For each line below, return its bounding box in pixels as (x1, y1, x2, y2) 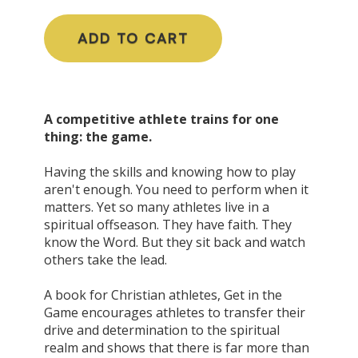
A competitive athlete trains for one (44, 109, 279, 128)
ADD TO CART (78, 28, 189, 48)
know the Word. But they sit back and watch (44, 233, 305, 251)
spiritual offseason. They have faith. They (44, 215, 292, 233)
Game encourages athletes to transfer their (44, 303, 305, 321)
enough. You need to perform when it (80, 180, 308, 198)
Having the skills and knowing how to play (44, 162, 296, 181)
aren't (44, 180, 80, 198)
